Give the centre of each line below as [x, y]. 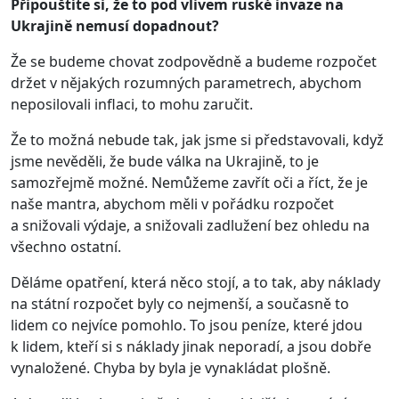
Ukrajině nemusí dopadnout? [115, 25]
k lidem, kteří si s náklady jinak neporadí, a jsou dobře [191, 346]
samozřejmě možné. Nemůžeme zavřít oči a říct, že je [189, 182]
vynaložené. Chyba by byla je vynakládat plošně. [171, 367]
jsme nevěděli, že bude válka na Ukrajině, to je [165, 161]
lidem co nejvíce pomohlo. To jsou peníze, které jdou [187, 325]
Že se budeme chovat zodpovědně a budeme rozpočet [194, 61]
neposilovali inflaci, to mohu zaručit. [132, 104]
